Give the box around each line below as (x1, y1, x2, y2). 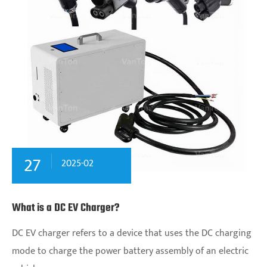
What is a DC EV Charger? (12, 199, 119, 217)
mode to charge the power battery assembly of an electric (12, 243, 249, 259)
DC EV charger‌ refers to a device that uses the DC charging (12, 225, 252, 241)
